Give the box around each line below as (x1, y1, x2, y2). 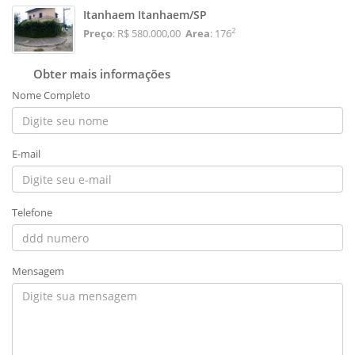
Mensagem (12, 264, 64, 279)
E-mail (12, 147, 40, 162)
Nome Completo (12, 88, 90, 103)
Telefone (12, 205, 52, 220)
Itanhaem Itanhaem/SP (83, 6, 207, 22)
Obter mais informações (26, 66, 170, 82)
